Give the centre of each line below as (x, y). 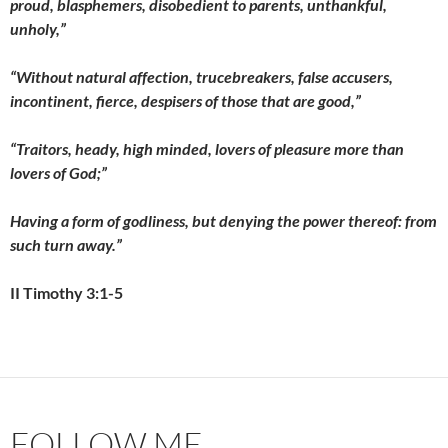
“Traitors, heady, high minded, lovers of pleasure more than (207, 148)
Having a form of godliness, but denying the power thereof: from (223, 220)
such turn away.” (66, 244)
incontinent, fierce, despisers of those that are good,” (185, 100)
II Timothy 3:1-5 (66, 292)
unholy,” (38, 28)
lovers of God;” (58, 172)
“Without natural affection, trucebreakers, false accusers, (201, 76)
